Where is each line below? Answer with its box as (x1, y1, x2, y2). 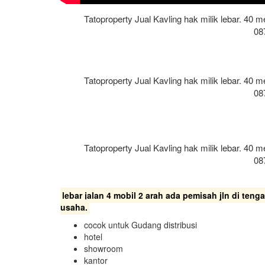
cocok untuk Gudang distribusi (84, 218, 197, 231)
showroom (84, 242, 123, 254)
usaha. (60, 201, 88, 213)
